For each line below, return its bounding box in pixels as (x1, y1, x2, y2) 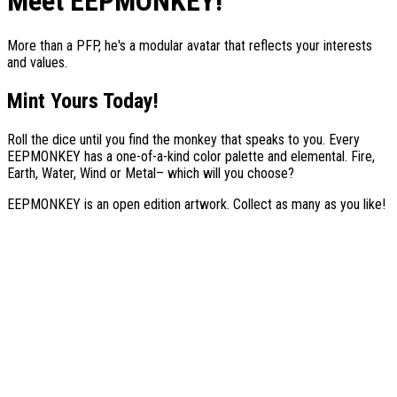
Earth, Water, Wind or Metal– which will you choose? (7, 164, 294, 182)
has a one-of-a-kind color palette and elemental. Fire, (81, 147, 375, 165)
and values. (7, 53, 67, 71)
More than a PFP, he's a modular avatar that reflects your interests (7, 36, 372, 54)
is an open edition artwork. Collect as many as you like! (81, 195, 385, 213)
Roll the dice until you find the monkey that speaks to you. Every (7, 130, 360, 148)
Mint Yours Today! (7, 88, 159, 113)
